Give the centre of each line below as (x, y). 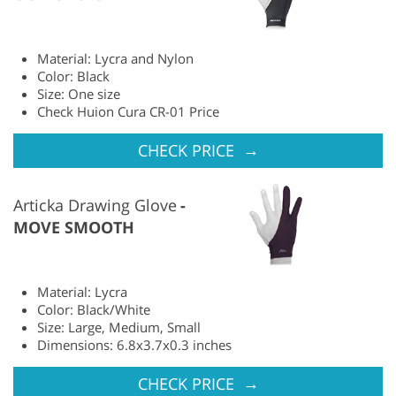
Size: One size (79, 94)
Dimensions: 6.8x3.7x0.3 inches (134, 345)
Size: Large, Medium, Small (119, 327)
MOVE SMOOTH (74, 228)
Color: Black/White (94, 310)
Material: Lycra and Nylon (115, 59)
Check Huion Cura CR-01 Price (128, 112)
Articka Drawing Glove (95, 206)
